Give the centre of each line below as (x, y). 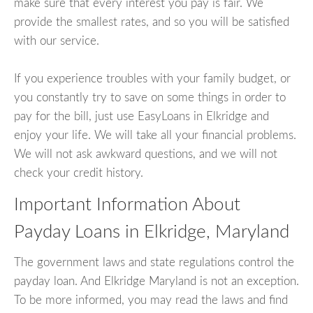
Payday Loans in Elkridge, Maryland (152, 232)
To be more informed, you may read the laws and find (151, 300)
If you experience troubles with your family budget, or (152, 78)
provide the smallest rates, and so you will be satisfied (152, 22)
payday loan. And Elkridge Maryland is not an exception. (156, 281)
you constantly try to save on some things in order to (150, 97)
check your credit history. (79, 173)
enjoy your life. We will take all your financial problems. (155, 135)
